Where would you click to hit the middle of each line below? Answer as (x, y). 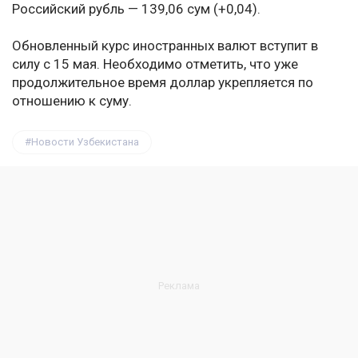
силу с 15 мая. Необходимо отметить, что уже (155, 64)
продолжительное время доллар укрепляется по (163, 83)
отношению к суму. (72, 101)
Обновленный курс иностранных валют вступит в (165, 46)
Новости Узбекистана (85, 142)
